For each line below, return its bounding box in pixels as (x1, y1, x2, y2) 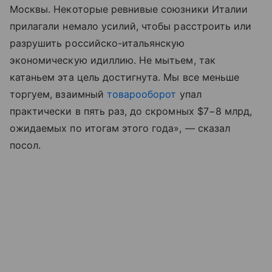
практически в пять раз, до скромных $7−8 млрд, (10, 104, 253, 117)
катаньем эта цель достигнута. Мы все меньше (10, 70, 240, 83)
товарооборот (106, 87, 177, 100)
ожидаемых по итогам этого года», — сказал (10, 121, 230, 134)
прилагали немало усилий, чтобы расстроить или (10, 19, 252, 32)
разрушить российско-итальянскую (10, 36, 185, 49)
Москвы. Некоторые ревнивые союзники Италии (10, 2, 248, 15)
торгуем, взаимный (10, 87, 107, 100)
